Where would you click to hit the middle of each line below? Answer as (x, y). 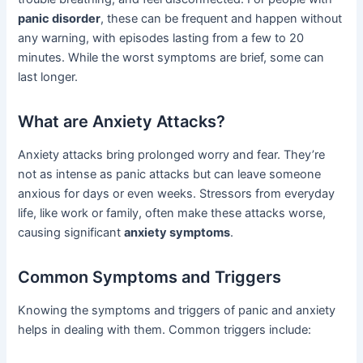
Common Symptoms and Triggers (150, 278)
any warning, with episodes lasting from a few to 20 (161, 38)
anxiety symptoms (177, 233)
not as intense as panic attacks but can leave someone (170, 175)
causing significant (71, 233)
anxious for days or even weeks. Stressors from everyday (177, 194)
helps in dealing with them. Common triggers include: (165, 330)
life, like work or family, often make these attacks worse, (172, 214)
